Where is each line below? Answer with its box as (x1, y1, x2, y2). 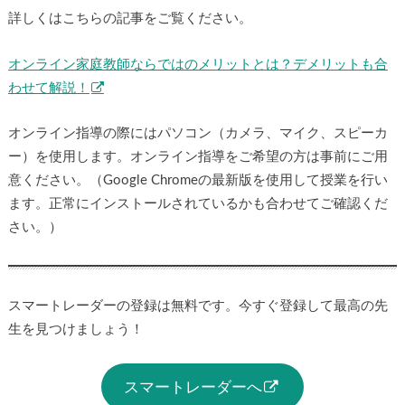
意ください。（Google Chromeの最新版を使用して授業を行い (7, 174, 388, 188)
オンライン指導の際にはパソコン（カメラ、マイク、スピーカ (7, 127, 388, 141)
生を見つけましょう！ (7, 322, 144, 336)
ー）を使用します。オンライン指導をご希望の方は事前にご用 (7, 150, 388, 165)
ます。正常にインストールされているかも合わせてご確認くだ (7, 197, 388, 212)
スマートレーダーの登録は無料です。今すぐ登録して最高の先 (7, 298, 388, 313)
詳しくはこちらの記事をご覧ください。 (7, 12, 252, 26)
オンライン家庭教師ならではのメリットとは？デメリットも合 (7, 57, 388, 71)
